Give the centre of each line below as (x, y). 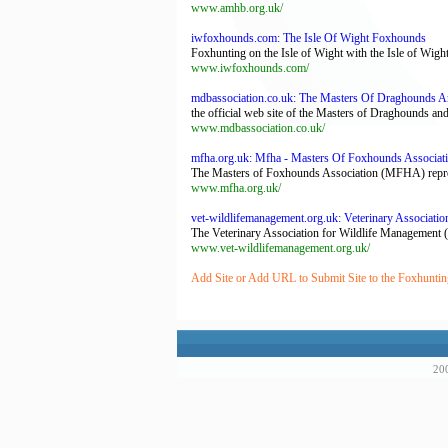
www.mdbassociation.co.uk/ (258, 128)
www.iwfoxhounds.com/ (250, 68)
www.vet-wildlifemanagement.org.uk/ (280, 248)
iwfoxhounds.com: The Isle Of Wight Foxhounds (308, 38)
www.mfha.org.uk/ (236, 188)
